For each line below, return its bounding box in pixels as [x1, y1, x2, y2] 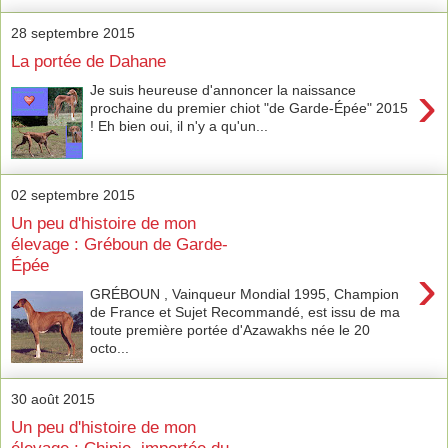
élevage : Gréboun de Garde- [11, 234, 228, 255]
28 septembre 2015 [11, 24, 135, 41]
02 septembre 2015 [11, 186, 135, 203]
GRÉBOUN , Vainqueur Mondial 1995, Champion [90, 285, 400, 302]
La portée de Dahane [11, 51, 166, 72]
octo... [90, 339, 130, 356]
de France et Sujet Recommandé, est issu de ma [90, 303, 401, 320]
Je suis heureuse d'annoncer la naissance [90, 81, 357, 98]
